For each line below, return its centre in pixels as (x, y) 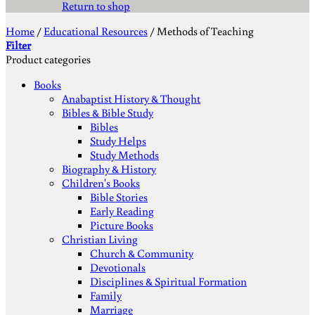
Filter (18, 45)
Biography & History (109, 169)
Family (106, 295)
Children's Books (101, 183)
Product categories (48, 59)
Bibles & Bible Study (108, 112)
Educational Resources (96, 31)
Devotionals (118, 267)
